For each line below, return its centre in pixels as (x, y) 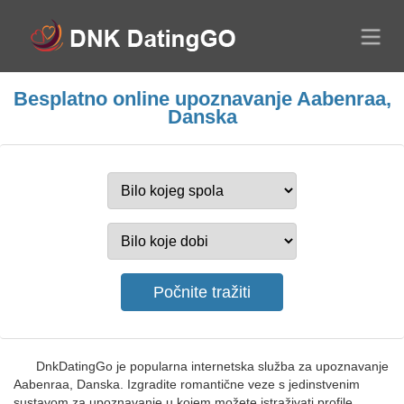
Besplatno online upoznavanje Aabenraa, (202, 99)
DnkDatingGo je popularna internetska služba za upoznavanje (212, 366)
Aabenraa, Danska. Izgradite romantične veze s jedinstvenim (187, 384)
